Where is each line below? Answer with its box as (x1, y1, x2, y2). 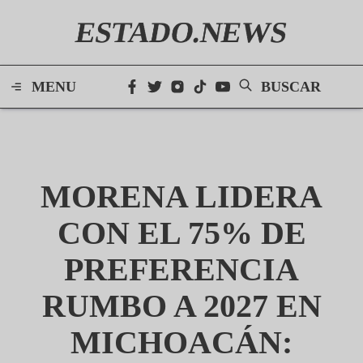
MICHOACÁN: (70, 324, 293, 361)
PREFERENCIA (64, 251, 299, 288)
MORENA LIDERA (41, 178, 322, 215)
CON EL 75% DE (57, 215, 306, 251)
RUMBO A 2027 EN (41, 288, 322, 324)
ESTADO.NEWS (76, 16, 287, 49)
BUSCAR (261, 79, 321, 95)
